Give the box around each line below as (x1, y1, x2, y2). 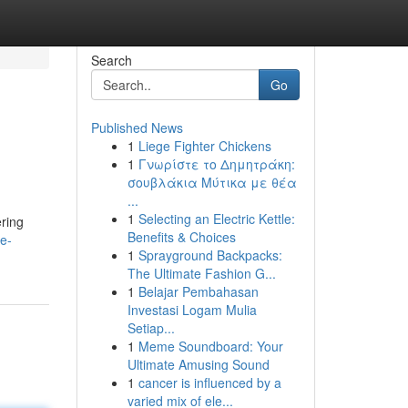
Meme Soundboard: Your (138, 337, 283, 355)
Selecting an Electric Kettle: (138, 209, 295, 228)
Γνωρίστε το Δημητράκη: (138, 155, 295, 173)
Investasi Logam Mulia (127, 301, 257, 319)
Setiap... (127, 319, 175, 337)
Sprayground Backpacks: (138, 246, 282, 264)
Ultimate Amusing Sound (127, 355, 270, 373)
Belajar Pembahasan (138, 282, 259, 301)
